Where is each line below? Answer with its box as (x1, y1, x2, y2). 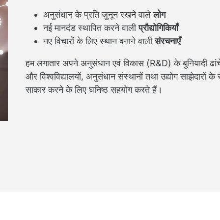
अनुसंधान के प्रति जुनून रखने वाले (43, 9, 153, 20)
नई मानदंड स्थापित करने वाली (43, 23, 138, 33)
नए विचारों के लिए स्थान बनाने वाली (43, 36, 155, 46)
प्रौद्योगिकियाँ (138, 23, 178, 33)
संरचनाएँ (155, 36, 181, 46)
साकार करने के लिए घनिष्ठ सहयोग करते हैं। (26, 84, 163, 95)
